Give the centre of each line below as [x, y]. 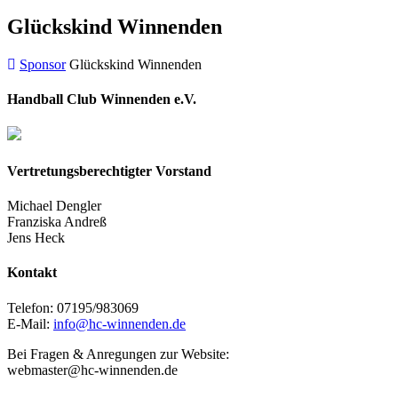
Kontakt [32, 273]
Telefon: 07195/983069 [73, 307]
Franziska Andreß [57, 222]
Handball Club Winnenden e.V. [102, 99]
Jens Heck [36, 238]
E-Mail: [30, 323]
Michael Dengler [54, 206]
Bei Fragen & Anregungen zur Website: [118, 354]
